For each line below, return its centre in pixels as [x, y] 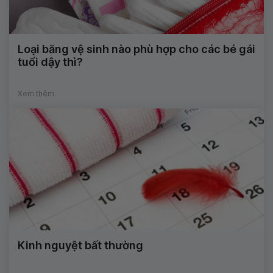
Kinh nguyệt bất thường [80, 245]
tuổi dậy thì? [50, 62]
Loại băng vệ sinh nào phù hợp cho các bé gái [136, 49]
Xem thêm [36, 93]
